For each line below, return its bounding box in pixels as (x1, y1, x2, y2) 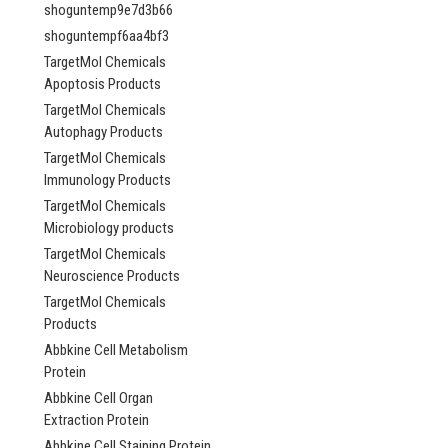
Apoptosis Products (44, 75, 161, 93)
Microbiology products (44, 219, 174, 237)
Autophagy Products (44, 123, 163, 141)
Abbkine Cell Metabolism (44, 341, 188, 359)
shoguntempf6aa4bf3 (44, 27, 169, 45)
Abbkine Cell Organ (44, 389, 153, 407)
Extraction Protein (44, 411, 149, 429)
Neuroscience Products (44, 267, 180, 285)
